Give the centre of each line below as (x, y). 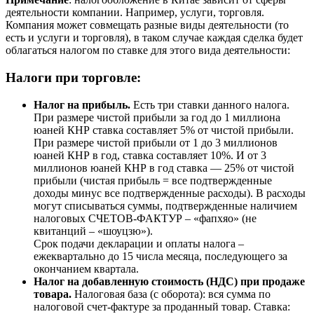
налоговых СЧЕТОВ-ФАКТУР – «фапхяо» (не (145, 218)
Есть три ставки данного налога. (210, 104)
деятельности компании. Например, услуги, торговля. (135, 13)
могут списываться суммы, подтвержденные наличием (165, 205)
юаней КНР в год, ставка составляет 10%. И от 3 (150, 155)
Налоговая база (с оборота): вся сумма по (171, 294)
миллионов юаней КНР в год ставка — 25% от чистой (164, 168)
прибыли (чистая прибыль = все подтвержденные (153, 180)
